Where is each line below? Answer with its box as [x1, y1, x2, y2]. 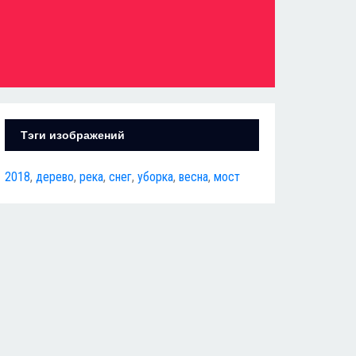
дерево [36, 169, 74, 184]
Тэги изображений [21, 129, 125, 141]
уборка [137, 169, 173, 184]
